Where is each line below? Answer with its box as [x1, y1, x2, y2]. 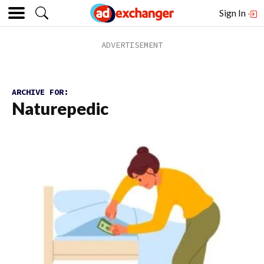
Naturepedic [12, 98, 108, 118]
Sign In [219, 7, 247, 18]
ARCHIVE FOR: [12, 87, 68, 97]
